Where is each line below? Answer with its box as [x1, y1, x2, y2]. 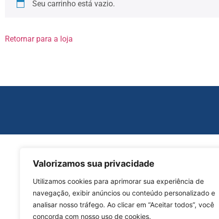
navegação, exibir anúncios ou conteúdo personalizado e [33, 189, 215, 197]
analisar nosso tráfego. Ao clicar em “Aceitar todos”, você [33, 200, 214, 209]
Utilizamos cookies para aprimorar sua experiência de [33, 177, 204, 185]
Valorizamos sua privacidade [33, 158, 154, 169]
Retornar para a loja [5, 34, 73, 44]
